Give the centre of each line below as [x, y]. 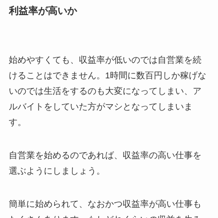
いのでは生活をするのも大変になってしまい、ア [105, 91]
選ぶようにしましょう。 [57, 171]
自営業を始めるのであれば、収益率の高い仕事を [105, 155]
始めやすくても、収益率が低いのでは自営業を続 [105, 60]
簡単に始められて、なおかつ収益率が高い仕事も [105, 204]
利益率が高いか [43, 10]
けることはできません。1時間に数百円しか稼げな [107, 76]
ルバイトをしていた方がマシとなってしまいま [100, 107]
